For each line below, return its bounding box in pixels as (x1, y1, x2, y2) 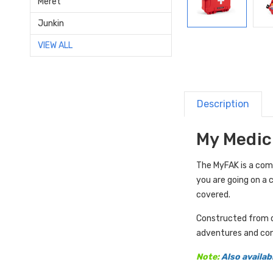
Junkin (38, 18, 64, 29)
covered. (196, 189, 231, 200)
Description (197, 97, 250, 110)
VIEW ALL (38, 40, 73, 51)
